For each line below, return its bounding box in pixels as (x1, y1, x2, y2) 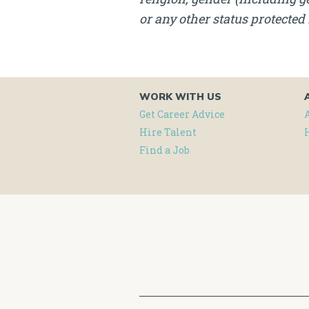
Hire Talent (139, 126, 197, 139)
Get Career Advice (139, 108, 225, 121)
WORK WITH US (139, 90, 221, 103)
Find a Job (139, 143, 190, 157)
